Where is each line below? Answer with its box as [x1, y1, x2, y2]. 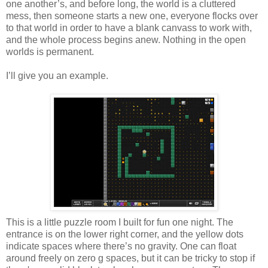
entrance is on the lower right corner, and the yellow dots [6, 229, 243, 239]
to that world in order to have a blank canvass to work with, [6, 22, 252, 33]
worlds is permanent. [6, 46, 94, 57]
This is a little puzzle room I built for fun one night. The [6, 217, 233, 227]
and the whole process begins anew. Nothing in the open [6, 34, 246, 45]
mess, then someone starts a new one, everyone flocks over [6, 10, 258, 21]
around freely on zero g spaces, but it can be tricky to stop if [6, 252, 255, 263]
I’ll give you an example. [6, 70, 108, 81]
